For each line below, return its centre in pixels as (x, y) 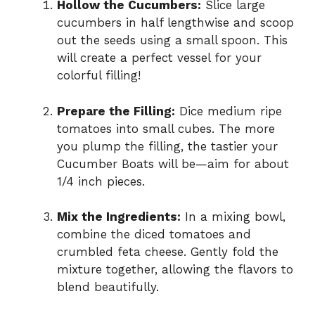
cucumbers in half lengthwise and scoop (175, 23)
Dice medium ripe (229, 111)
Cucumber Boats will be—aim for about (173, 163)
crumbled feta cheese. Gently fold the (168, 252)
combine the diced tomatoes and (154, 234)
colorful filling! (99, 76)
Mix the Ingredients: (119, 217)
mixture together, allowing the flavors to (175, 270)
